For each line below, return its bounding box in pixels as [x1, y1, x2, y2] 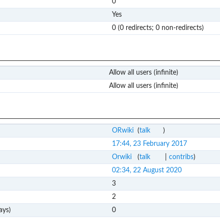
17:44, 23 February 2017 [111, 140, 187, 148]
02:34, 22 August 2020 [111, 167, 182, 174]
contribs [168, 154, 193, 161]
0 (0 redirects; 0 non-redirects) [111, 24, 204, 31]
